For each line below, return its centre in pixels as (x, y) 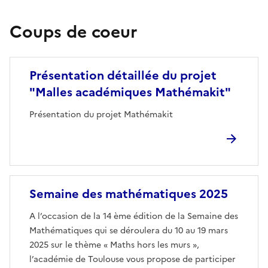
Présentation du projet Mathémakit (101, 114)
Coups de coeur (73, 31)
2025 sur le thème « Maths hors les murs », (114, 245)
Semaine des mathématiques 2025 (129, 194)
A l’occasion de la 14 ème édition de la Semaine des (134, 216)
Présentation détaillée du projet (123, 75)
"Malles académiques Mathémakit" (130, 92)
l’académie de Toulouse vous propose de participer (133, 259)
